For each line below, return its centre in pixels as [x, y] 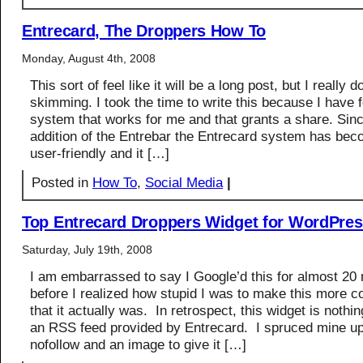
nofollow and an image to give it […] [138, 344]
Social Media [184, 182]
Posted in [62, 182]
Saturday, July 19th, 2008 [87, 250]
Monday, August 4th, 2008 [89, 58]
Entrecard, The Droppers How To [144, 31]
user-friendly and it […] [100, 153]
